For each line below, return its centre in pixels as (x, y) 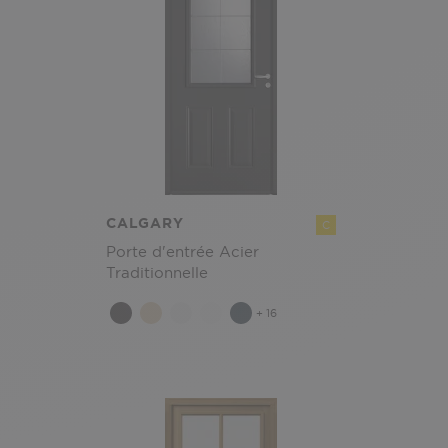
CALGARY (145, 223)
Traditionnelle (157, 272)
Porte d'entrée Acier (182, 251)
